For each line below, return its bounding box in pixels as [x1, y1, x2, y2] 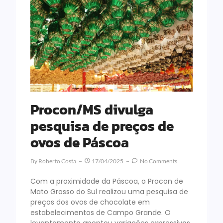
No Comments [139, 157, 177, 165]
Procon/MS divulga [30, 99, 153, 120]
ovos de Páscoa [30, 132, 129, 153]
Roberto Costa [38, 157, 76, 165]
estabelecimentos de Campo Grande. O [30, 208, 171, 218]
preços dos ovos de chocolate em [30, 197, 150, 208]
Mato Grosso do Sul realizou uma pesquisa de [30, 187, 188, 197]
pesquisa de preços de [30, 115, 174, 137]
